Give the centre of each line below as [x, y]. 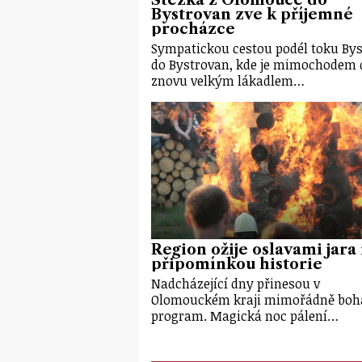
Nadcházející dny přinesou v [236, 284]
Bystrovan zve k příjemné [252, 14]
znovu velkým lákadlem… [228, 80]
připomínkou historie [237, 265]
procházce [193, 29]
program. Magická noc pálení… [245, 316]
